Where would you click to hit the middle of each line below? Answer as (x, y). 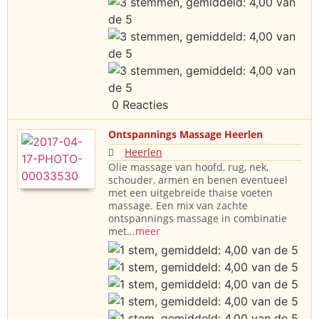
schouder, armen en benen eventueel (198, 180)
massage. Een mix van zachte (178, 206)
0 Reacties (138, 105)
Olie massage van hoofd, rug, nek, (188, 167)
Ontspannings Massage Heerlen (185, 135)
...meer (143, 231)
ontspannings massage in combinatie (198, 219)
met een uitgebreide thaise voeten (190, 193)
